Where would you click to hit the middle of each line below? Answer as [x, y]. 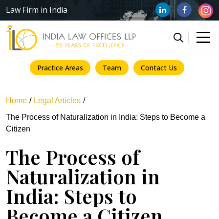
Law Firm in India [37, 10]
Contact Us [159, 67]
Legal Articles [57, 100]
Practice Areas [60, 67]
